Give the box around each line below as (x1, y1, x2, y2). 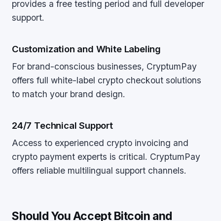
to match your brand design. (12, 89, 125, 99)
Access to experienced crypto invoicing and (12, 138, 188, 148)
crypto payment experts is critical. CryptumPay (12, 151, 200, 162)
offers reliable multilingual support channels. (12, 165, 186, 176)
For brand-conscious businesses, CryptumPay (12, 61, 197, 72)
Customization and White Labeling (12, 43, 161, 54)
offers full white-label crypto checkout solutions (12, 75, 201, 85)
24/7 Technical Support (12, 120, 113, 131)
